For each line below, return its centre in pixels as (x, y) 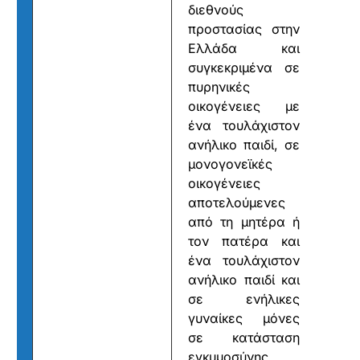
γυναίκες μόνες (244, 319)
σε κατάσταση (244, 338)
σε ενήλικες (244, 299)
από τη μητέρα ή (244, 222)
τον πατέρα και (244, 241)
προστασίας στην (244, 29)
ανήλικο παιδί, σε (244, 145)
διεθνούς (216, 10)
